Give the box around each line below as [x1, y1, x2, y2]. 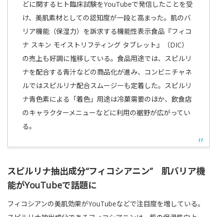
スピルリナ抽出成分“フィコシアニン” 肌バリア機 [7, 165, 205, 177]
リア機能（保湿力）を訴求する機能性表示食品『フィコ [22, 27, 192, 36]
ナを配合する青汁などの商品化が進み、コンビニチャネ [22, 67, 192, 77]
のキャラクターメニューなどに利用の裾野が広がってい [22, 108, 190, 117]
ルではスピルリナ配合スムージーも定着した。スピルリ [22, 81, 192, 90]
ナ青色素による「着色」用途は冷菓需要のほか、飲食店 [22, 94, 192, 104]
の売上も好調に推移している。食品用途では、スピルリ [22, 54, 192, 63]
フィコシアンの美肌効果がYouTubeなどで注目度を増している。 [7, 199, 204, 208]
